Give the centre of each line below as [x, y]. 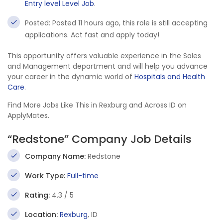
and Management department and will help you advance [108, 66]
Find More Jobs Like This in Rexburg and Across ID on [97, 105]
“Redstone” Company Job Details [100, 139]
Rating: [37, 195]
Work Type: [45, 176]
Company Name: [55, 156]
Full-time [83, 176]
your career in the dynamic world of [71, 77]
